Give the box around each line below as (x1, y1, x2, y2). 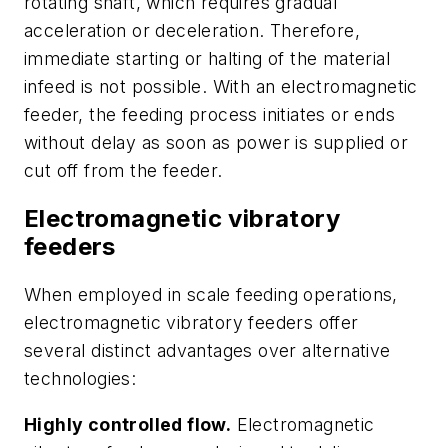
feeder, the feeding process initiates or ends (24, 104, 395, 126)
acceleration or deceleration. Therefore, (24, 20, 360, 42)
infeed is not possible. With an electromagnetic (24, 76, 418, 98)
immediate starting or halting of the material (24, 48, 390, 70)
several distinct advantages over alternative (24, 340, 391, 362)
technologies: (24, 368, 142, 390)
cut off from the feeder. (24, 160, 223, 182)
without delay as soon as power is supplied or (24, 132, 408, 154)
